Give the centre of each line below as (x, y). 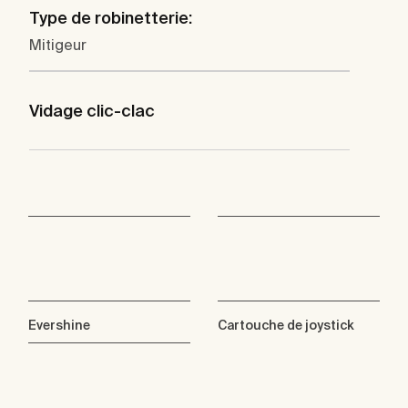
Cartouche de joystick (286, 325)
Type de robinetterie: (111, 17)
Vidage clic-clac (92, 110)
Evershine (59, 325)
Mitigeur (58, 44)
